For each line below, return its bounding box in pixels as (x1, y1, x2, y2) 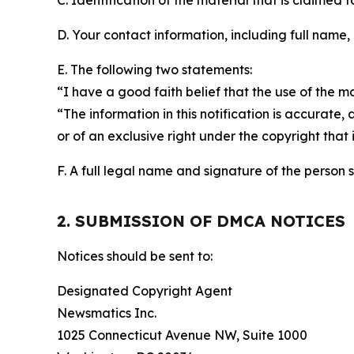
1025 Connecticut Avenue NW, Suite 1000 (57, 327, 307, 343)
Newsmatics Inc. (57, 305, 156, 321)
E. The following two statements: (57, 62, 252, 77)
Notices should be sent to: (57, 248, 213, 264)
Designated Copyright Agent (57, 283, 232, 299)
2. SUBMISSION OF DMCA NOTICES (57, 211, 345, 231)
